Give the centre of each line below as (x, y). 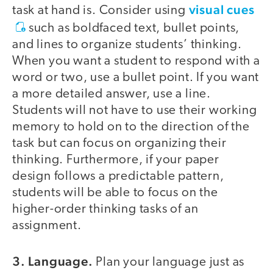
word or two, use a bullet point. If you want (136, 77)
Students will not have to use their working (135, 110)
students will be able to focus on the (115, 193)
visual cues (222, 9)
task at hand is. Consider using (101, 10)
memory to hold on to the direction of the (131, 127)
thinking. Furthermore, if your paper (116, 160)
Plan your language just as (169, 263)
